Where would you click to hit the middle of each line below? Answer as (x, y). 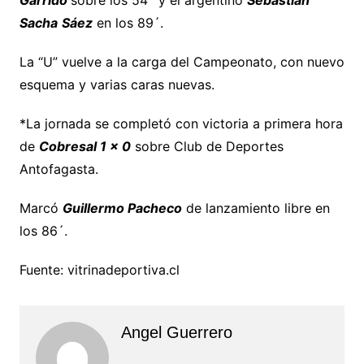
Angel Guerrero (176, 332)
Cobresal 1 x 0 (84, 146)
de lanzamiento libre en (256, 208)
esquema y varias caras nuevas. (117, 84)
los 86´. (43, 230)
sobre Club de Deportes (207, 146)
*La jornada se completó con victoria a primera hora (181, 123)
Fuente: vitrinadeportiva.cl (99, 269)
